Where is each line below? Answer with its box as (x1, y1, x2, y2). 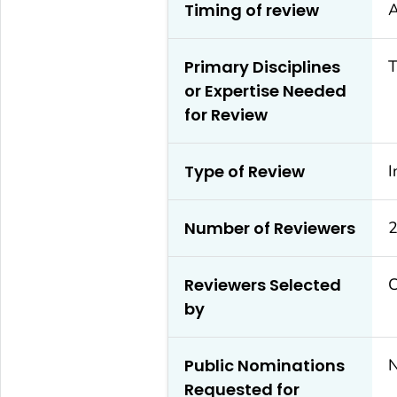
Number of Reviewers (183, 216, 355, 239)
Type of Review (183, 160, 305, 183)
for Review (183, 103, 268, 126)
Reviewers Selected (183, 273, 341, 296)
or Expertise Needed (183, 79, 346, 102)
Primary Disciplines (183, 55, 340, 78)
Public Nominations (183, 354, 345, 377)
